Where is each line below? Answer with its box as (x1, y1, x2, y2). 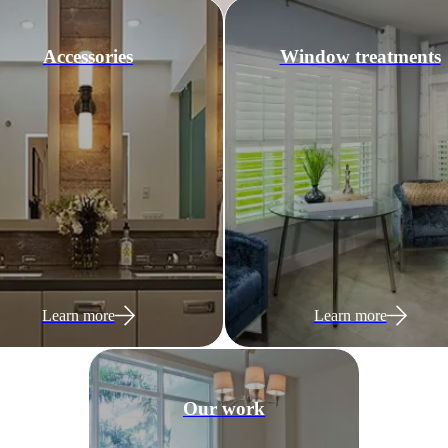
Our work (183, 397, 265, 419)
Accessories (43, 45, 133, 67)
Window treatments (279, 45, 441, 67)
